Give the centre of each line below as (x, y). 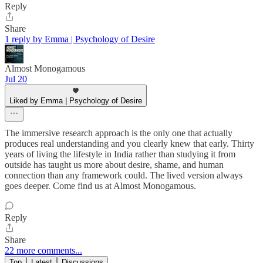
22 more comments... (43, 250)
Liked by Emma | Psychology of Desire (76, 100)
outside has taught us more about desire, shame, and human (114, 164)
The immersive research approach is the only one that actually (119, 133)
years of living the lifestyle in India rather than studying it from (120, 154)
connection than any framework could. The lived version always (124, 175)
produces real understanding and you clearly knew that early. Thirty (129, 143)
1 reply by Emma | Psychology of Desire (80, 39)
